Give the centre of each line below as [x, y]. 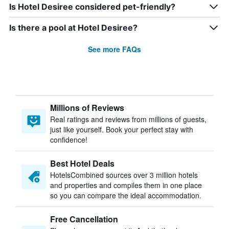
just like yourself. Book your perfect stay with [122, 129]
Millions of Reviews [87, 108]
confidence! [69, 140]
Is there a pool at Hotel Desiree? [73, 28]
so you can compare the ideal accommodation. [126, 195]
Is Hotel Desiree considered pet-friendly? [92, 7]
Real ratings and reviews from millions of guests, [128, 119]
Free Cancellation [84, 219]
